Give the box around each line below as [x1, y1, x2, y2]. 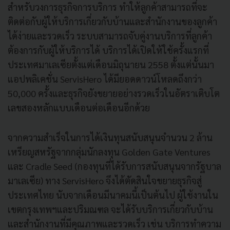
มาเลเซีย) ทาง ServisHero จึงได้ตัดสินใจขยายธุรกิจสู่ [8, 174, 202, 186]
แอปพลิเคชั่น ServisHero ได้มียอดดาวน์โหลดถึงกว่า [8, 72, 202, 85]
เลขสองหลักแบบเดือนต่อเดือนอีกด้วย [8, 101, 150, 113]
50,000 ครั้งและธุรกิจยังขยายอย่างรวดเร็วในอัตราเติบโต [8, 87, 220, 99]
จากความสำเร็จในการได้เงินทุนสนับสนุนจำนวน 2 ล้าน [8, 131, 213, 143]
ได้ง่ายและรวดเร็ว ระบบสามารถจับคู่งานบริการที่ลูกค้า [8, 29, 212, 42]
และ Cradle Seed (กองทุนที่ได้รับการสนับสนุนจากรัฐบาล [8, 160, 221, 172]
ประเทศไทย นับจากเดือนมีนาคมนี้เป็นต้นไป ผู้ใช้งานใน [8, 188, 218, 201]
